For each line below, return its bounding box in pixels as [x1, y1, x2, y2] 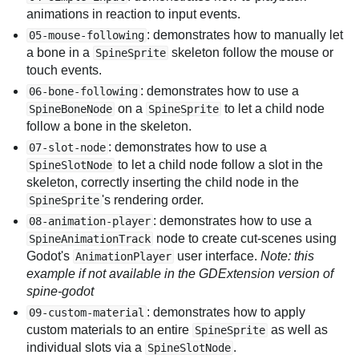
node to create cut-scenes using [153, 232, 337, 246]
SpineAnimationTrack [29, 232, 151, 246]
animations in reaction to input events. [26, 7, 241, 22]
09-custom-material [29, 306, 145, 320]
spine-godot [26, 284, 95, 299]
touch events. [26, 63, 103, 78]
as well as [268, 323, 329, 337]
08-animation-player [29, 215, 151, 228]
